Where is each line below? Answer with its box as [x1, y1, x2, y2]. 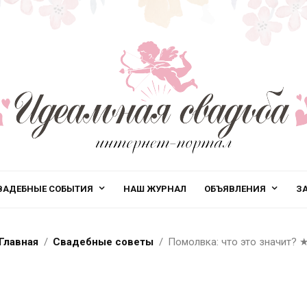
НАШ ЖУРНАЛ [123, 184, 186, 194]
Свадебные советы [53, 236, 153, 248]
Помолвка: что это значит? [168, 236, 297, 248]
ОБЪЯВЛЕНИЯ [204, 184, 266, 194]
